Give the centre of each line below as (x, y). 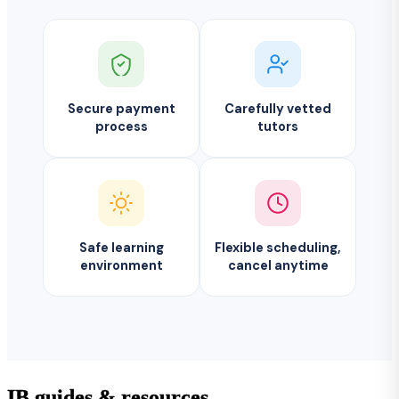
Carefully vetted (278, 109)
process (121, 126)
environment (121, 265)
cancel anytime (278, 265)
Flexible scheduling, (278, 248)
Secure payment (121, 109)
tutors (278, 126)
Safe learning (121, 248)
